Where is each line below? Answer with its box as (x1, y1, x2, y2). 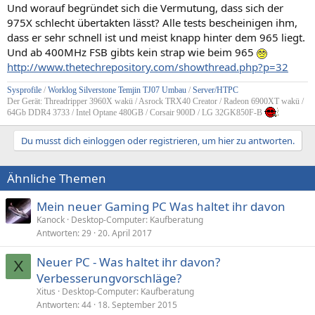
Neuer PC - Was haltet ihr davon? (37, 254, 220, 270)
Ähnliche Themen (7, 170, 106, 186)
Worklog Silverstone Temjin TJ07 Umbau (48, 85, 186, 95)
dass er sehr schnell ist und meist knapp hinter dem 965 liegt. (7, 30, 305, 44)
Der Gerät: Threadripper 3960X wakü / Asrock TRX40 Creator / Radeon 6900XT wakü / (7, 96, 304, 106)
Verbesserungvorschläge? (37, 270, 181, 286)
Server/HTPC (193, 85, 238, 95)
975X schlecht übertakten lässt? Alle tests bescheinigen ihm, (7, 15, 297, 30)
